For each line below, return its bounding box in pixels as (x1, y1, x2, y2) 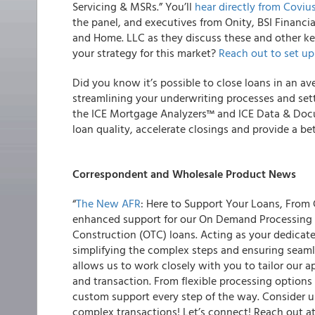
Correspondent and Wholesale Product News (72, 165, 296, 182)
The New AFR (76, 195, 141, 212)
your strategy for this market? (72, 44, 219, 61)
